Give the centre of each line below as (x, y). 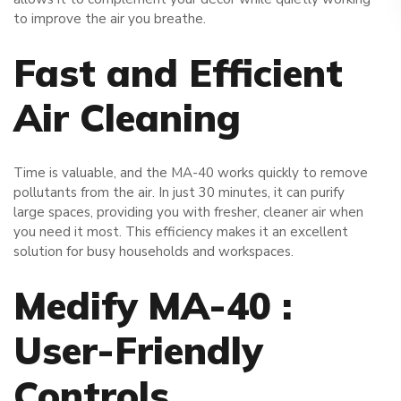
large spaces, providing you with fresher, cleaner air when (188, 213)
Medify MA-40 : (153, 306)
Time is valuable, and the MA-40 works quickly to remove (191, 173)
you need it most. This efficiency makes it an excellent (181, 232)
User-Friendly (138, 351)
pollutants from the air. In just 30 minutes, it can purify (179, 193)
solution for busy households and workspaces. (154, 252)
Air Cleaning (127, 118)
